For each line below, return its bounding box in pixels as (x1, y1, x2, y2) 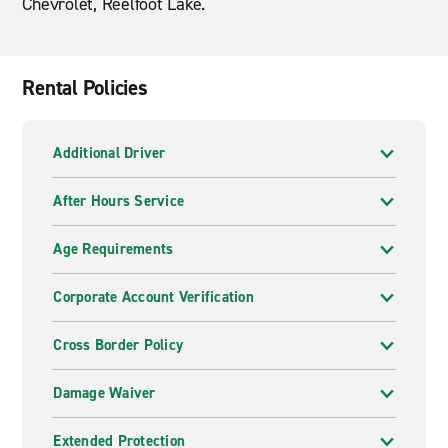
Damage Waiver (53, 383, 156, 403)
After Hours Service (53, 191, 185, 211)
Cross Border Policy (53, 335, 184, 355)
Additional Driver (53, 143, 166, 163)
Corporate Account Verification (53, 287, 254, 307)
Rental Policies (22, 74, 148, 102)
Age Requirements (53, 239, 174, 259)
